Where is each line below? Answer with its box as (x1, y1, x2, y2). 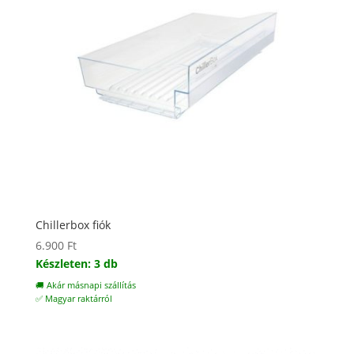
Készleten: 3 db (35, 256, 118, 272)
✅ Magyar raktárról (35, 293, 112, 305)
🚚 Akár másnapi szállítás (35, 280, 136, 292)
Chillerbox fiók (35, 217, 111, 233)
